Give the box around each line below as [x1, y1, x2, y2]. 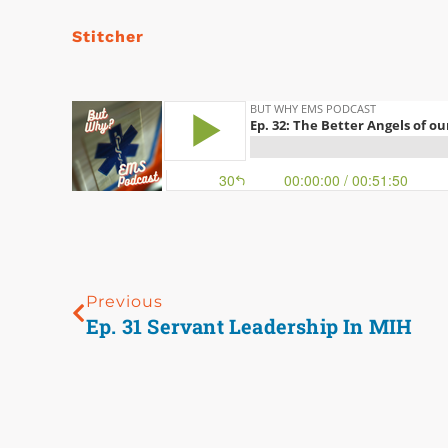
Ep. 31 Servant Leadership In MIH [86, 313, 413, 340]
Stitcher [72, 27, 144, 47]
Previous [86, 292, 163, 312]
